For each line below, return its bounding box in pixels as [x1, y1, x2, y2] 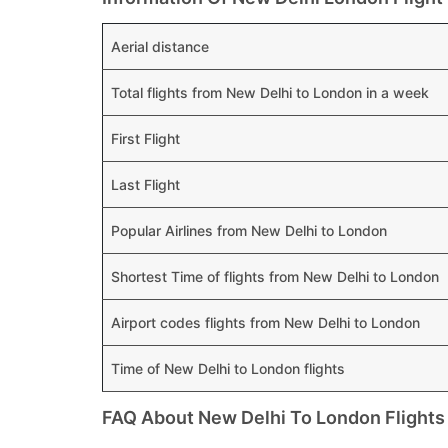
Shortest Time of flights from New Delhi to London [111, 268, 439, 285]
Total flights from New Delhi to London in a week [111, 84, 429, 101]
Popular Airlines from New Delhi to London [111, 222, 387, 239]
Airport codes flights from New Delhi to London [111, 314, 420, 331]
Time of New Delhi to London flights [111, 360, 345, 377]
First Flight [111, 130, 180, 147]
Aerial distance [111, 38, 209, 55]
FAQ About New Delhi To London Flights [102, 407, 445, 428]
